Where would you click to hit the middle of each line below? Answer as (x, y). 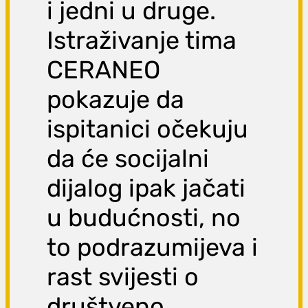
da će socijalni (128, 159)
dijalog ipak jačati (146, 188)
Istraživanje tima (142, 41)
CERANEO (104, 70)
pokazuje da (116, 100)
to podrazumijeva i (153, 247)
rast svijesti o (123, 277)
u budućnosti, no (144, 218)
